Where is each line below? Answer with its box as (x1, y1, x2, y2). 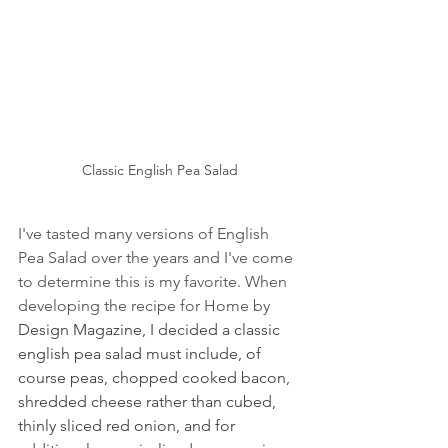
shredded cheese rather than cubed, (18, 392, 280, 412)
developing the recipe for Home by (18, 296, 274, 316)
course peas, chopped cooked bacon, (18, 368, 294, 388)
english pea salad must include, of (18, 344, 265, 364)
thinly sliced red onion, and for (18, 416, 239, 436)
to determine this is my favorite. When (18, 272, 291, 292)
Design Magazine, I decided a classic (18, 320, 284, 340)
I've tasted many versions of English (18, 224, 273, 244)
